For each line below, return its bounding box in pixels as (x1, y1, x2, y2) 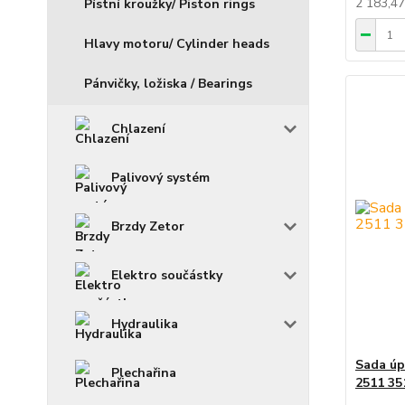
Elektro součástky (111, 267, 222, 285)
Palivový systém (111, 169, 210, 187)
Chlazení (111, 120, 165, 138)
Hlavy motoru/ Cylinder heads (84, 35, 269, 53)
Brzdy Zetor (111, 218, 184, 236)
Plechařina (111, 364, 176, 382)
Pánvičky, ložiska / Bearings (84, 75, 252, 93)
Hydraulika (111, 316, 178, 334)
